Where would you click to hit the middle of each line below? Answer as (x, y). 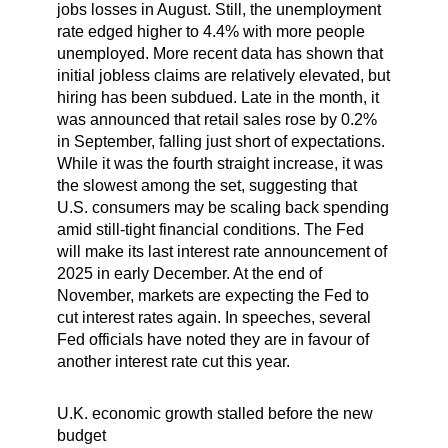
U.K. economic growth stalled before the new (214, 413)
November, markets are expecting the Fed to (212, 295)
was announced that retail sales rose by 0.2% (216, 119)
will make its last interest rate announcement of (221, 251)
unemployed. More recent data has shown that (219, 53)
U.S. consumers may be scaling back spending (222, 207)
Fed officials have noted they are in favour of (212, 339)
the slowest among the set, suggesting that (206, 185)
